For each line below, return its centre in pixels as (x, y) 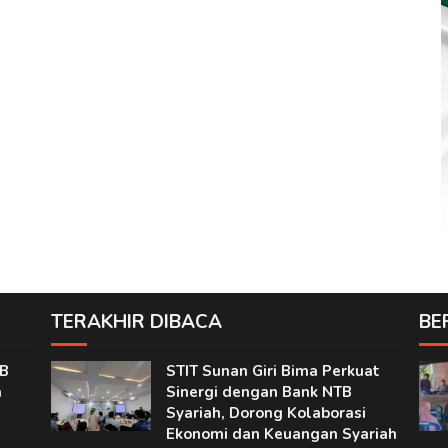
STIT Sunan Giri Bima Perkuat (272, 370)
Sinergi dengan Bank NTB (258, 391)
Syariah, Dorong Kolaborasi (265, 412)
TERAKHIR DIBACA (136, 321)
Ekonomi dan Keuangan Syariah (281, 433)
